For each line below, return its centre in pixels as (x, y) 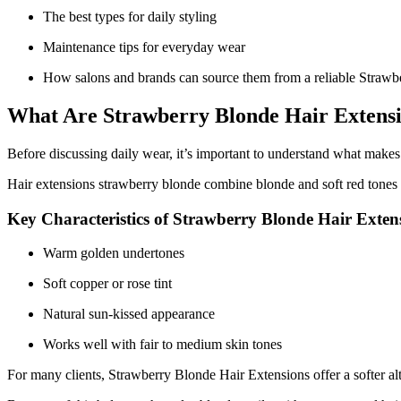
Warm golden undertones (114, 253)
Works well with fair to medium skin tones (162, 345)
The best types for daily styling (130, 17)
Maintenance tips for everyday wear (144, 47)
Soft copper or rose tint (107, 284)
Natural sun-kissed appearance (129, 314)
